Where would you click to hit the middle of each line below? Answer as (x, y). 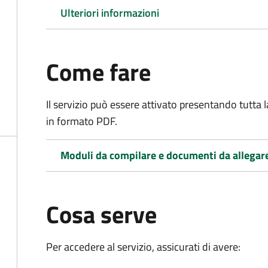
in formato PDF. (82, 121)
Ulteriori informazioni (110, 13)
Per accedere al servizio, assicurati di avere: (143, 247)
